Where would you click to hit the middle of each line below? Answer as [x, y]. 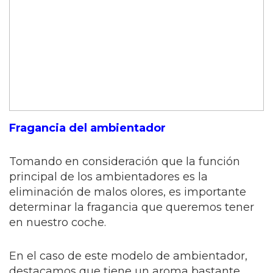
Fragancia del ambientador [87, 128]
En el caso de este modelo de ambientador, [128, 256]
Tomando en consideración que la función [125, 162]
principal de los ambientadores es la [108, 177]
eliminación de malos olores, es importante [128, 192]
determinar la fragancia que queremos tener [132, 207]
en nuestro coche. [58, 223]
